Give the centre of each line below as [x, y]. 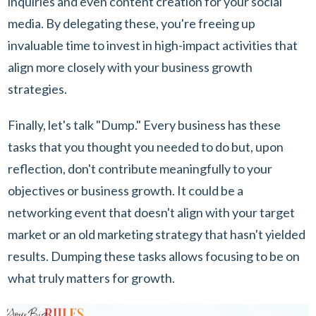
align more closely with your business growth [130, 67]
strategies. [38, 89]
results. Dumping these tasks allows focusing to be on [154, 256]
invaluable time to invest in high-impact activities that [153, 45]
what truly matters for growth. [91, 278]
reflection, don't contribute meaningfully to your [140, 168]
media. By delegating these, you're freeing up [132, 23]
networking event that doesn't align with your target [151, 212]
